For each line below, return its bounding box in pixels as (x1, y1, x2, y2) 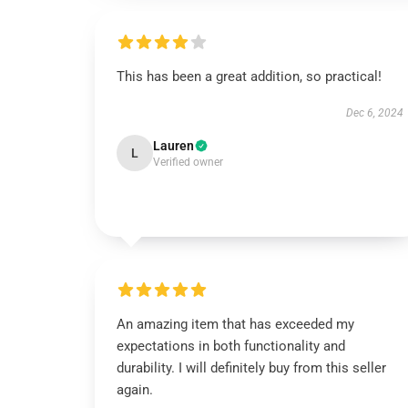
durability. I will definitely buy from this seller (117, 360, 386, 376)
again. (117, 382, 153, 398)
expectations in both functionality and (117, 338, 345, 354)
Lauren (153, 138, 194, 153)
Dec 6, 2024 (345, 107, 403, 119)
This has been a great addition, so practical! (117, 68, 382, 85)
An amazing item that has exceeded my (117, 316, 354, 332)
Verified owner (153, 156, 223, 168)
